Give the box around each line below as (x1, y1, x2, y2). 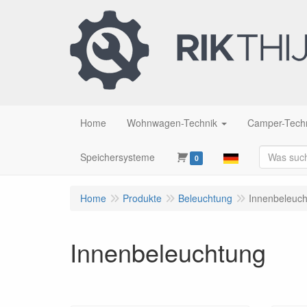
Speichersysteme (80, 150, 155, 164)
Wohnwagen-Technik (127, 116, 217, 130)
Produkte (123, 191, 162, 205)
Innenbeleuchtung (70, 234, 266, 269)
